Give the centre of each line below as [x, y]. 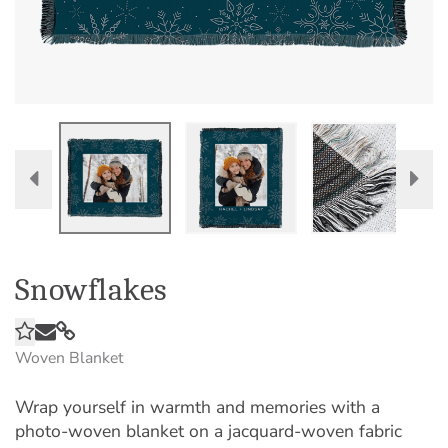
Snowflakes [91, 289]
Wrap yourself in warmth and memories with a [197, 406]
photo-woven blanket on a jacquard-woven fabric [208, 430]
